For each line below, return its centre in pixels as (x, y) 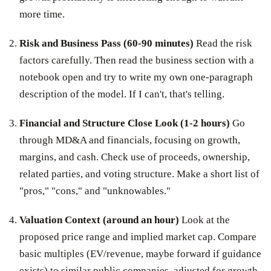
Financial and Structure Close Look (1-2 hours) (125, 123)
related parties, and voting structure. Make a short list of (139, 174)
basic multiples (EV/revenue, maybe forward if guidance (140, 253)
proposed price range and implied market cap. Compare (138, 237)
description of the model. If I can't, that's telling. (122, 94)
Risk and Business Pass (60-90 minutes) (106, 43)
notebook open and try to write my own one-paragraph (136, 77)
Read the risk (223, 43)
